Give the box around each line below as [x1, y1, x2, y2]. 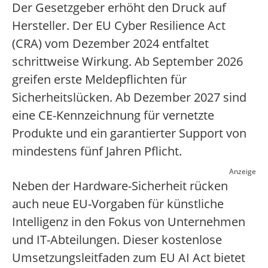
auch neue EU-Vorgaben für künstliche [12, 196, 224, 212]
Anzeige [229, 166, 256, 177]
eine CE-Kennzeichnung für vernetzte [12, 107, 214, 124]
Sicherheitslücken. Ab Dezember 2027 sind [12, 89, 246, 106]
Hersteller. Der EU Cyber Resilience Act [12, 17, 226, 34]
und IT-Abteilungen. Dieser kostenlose [12, 232, 222, 248]
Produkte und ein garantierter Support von [12, 125, 246, 142]
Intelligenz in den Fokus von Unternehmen [12, 214, 245, 230]
